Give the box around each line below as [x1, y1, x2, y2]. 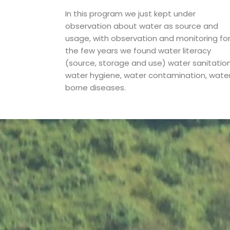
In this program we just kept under [65, 8, 196, 19]
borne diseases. [65, 82, 126, 93]
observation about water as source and [65, 21, 218, 31]
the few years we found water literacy [65, 45, 211, 56]
